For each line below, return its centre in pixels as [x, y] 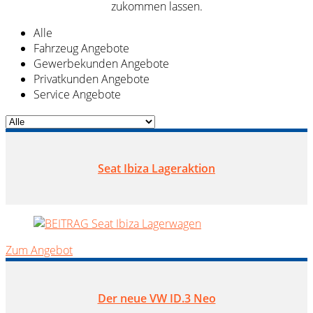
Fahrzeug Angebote [81, 48]
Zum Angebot [39, 250]
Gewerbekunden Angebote [101, 63]
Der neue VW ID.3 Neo [156, 298]
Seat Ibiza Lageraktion [156, 168]
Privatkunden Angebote [92, 79]
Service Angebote [77, 94]
